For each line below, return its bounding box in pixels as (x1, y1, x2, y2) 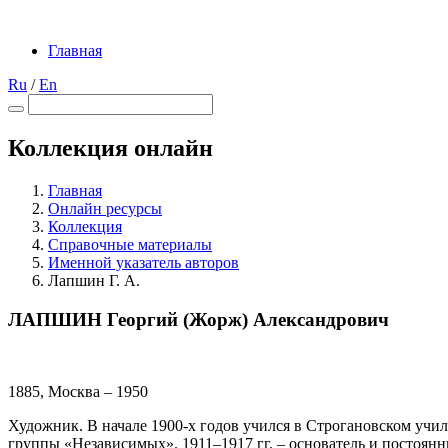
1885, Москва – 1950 (8, 383, 148, 401)
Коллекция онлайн (8, 134, 213, 161)
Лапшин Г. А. (48, 271, 140, 289)
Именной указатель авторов (48, 253, 239, 271)
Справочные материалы (48, 235, 212, 253)
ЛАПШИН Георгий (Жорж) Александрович (8, 308, 389, 330)
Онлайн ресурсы (48, 199, 162, 217)
